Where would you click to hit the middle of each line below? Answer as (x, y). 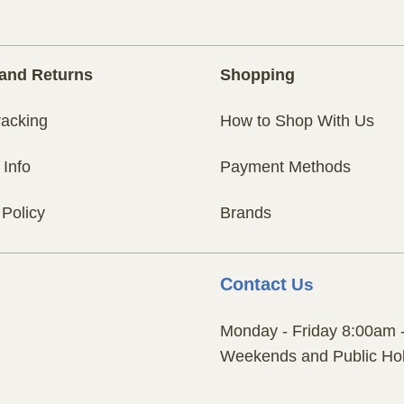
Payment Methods (285, 167)
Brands (245, 212)
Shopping (257, 75)
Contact (253, 284)
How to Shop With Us (297, 121)
